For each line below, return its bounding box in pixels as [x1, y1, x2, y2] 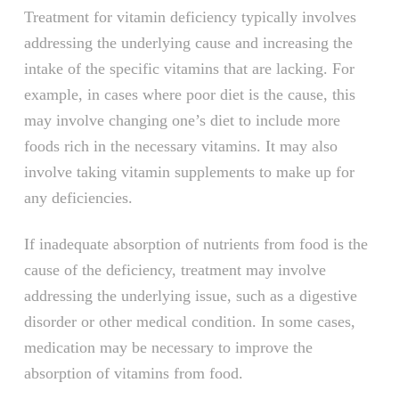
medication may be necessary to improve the [23, 338, 313, 356]
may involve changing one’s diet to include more [23, 110, 340, 129]
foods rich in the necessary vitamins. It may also [23, 136, 338, 155]
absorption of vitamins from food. [23, 363, 243, 382]
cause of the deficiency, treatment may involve [23, 260, 326, 279]
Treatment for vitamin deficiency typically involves [23, 7, 356, 26]
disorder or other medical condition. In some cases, [23, 312, 355, 330]
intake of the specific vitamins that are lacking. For [23, 59, 354, 77]
